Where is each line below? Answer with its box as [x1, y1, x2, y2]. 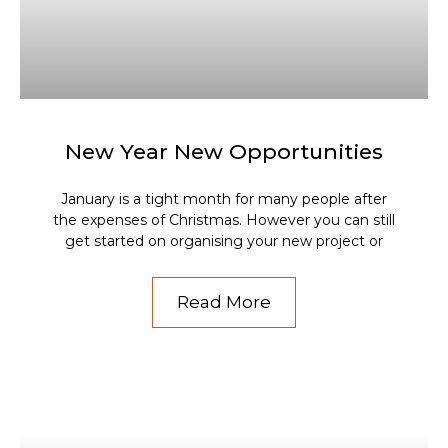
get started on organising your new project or [65, 231, 383, 250]
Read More [177, 291, 271, 312]
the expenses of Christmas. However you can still [53, 210, 395, 229]
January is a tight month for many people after [61, 189, 387, 208]
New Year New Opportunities [65, 138, 383, 164]
